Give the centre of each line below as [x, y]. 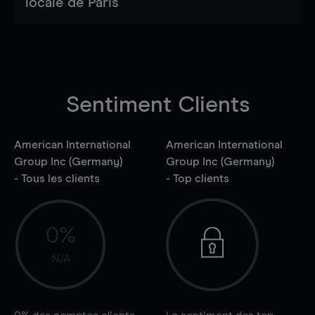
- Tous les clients [57, 178]
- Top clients [197, 178]
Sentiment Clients [157, 105]
